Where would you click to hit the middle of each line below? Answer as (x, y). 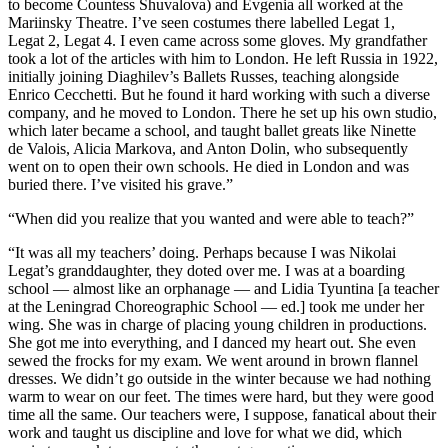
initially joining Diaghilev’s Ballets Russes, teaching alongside (203, 76)
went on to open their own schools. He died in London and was (208, 166)
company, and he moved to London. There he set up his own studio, (222, 112)
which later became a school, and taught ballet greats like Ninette (212, 130)
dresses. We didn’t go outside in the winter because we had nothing (219, 378)
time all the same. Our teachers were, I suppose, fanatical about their (222, 414)
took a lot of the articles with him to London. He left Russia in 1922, (223, 58)
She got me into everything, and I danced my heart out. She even (212, 342)
